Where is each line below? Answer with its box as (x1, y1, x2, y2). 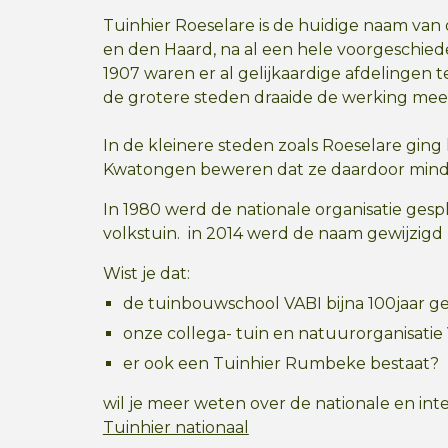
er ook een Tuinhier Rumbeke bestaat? (122, 354, 439, 373)
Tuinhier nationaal (102, 418, 249, 437)
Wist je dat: (102, 264, 190, 283)
